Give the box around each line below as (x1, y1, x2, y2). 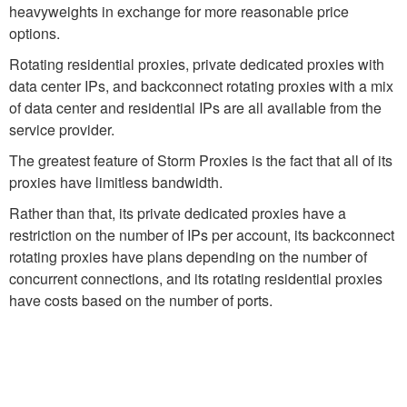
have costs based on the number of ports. (9, 290, 273, 311)
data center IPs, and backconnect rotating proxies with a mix (9, 75, 393, 96)
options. (9, 23, 60, 44)
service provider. (9, 119, 114, 140)
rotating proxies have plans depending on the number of (9, 246, 367, 267)
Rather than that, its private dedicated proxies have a (9, 203, 346, 223)
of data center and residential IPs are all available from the (9, 97, 382, 118)
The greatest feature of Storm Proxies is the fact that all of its (9, 150, 392, 171)
